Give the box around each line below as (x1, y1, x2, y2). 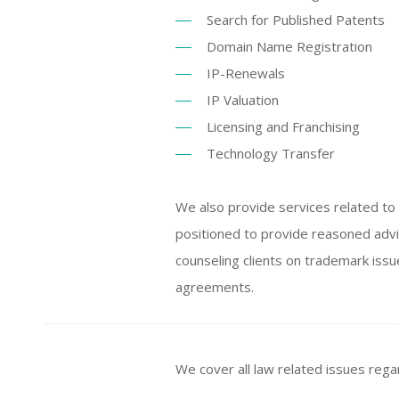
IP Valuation (207, 91, 279, 109)
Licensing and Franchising (207, 118, 360, 135)
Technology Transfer (207, 144, 335, 162)
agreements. (175, 278, 254, 296)
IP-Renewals (207, 64, 285, 82)
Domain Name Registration (207, 37, 372, 55)
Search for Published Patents (207, 11, 385, 28)
